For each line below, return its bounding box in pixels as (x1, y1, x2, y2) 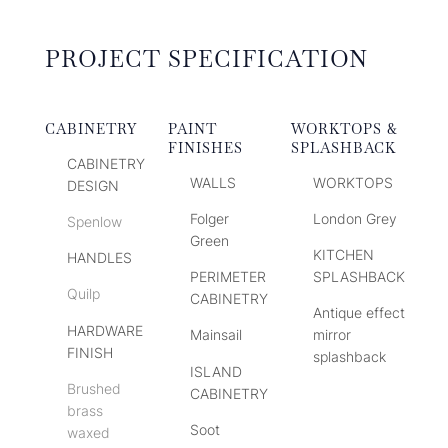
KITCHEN (313, 246, 375, 264)
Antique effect (313, 304, 406, 322)
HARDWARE (67, 321, 144, 339)
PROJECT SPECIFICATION (44, 44, 368, 75)
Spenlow (67, 213, 123, 231)
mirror (313, 326, 352, 344)
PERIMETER (190, 268, 267, 286)
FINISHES (167, 139, 243, 158)
